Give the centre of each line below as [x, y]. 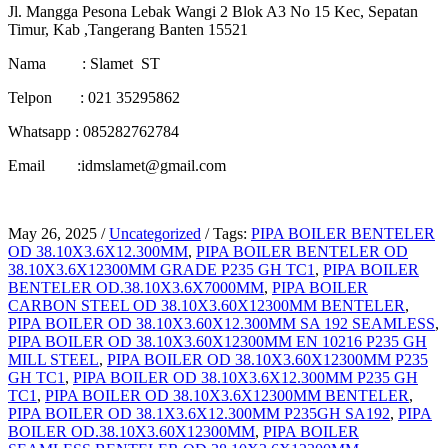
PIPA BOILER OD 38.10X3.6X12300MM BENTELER [227, 396]
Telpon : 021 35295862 [94, 98]
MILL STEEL [53, 360]
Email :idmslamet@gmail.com [117, 166]
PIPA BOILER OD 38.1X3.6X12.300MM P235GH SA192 [199, 414]
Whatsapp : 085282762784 [93, 132]
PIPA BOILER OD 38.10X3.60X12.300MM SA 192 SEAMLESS [221, 324]
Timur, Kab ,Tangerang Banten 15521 [128, 30]
